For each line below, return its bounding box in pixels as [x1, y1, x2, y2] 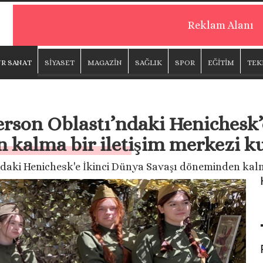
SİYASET [45, 58, 75, 67]
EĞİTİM [208, 58, 234, 67]
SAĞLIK [135, 58, 162, 67]
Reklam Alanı [187, 19, 254, 31]
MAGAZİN [87, 58, 122, 67]
